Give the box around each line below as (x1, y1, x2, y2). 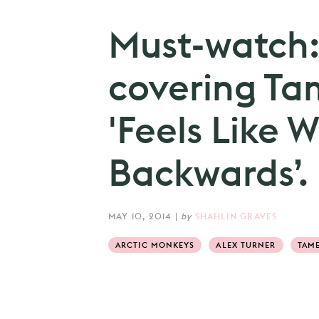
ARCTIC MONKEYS (115, 240, 195, 251)
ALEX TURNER (216, 240, 276, 251)
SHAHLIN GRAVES (194, 211, 278, 222)
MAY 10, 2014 (108, 211, 172, 222)
